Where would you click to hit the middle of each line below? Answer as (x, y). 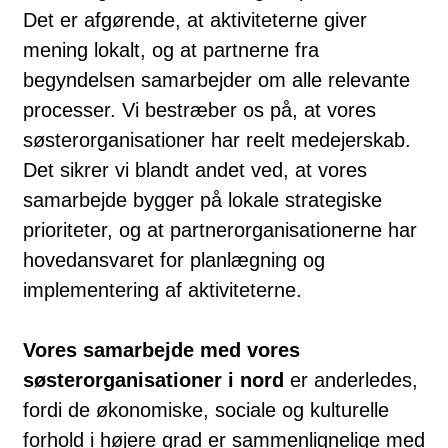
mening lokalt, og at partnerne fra (171, 49)
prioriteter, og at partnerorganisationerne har (220, 229)
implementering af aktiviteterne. (162, 289)
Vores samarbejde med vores (161, 349)
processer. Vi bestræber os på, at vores (199, 109)
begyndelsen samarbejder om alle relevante (216, 79)
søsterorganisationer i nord (153, 379)
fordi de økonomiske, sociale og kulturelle (206, 409)
